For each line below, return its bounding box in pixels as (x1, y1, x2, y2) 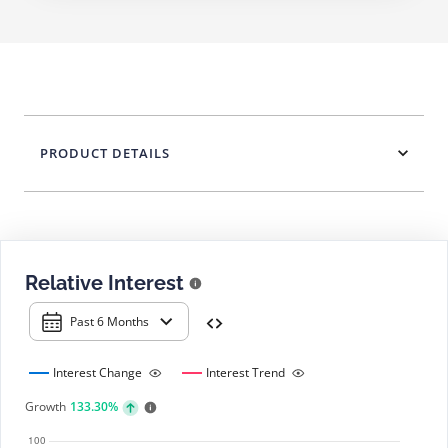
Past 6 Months (70, 312, 149, 330)
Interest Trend (206, 364, 285, 381)
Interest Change (53, 364, 142, 381)
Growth (25, 398, 66, 415)
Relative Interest (25, 271, 184, 295)
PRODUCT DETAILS (40, 144, 170, 162)
